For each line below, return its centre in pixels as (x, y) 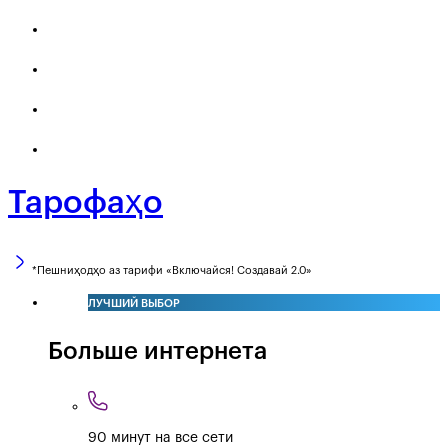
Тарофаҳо (85, 203)
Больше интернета (157, 350)
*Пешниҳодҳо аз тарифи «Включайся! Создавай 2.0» (172, 270)
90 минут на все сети (160, 437)
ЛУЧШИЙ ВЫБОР (134, 303)
